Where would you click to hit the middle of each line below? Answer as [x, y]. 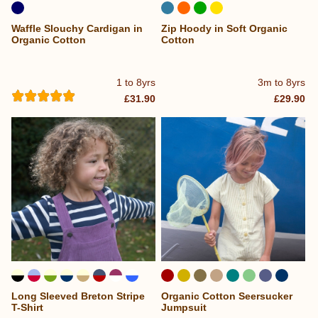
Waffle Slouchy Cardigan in [77, 29]
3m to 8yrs [282, 82]
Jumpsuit [184, 307]
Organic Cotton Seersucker [227, 296]
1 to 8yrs [136, 82]
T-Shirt [27, 307]
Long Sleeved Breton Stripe [78, 296]
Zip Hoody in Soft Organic [225, 29]
